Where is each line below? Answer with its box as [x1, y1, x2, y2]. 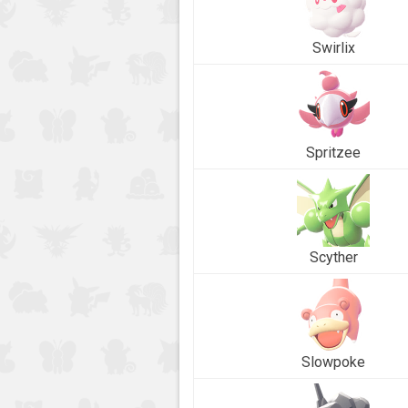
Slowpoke [301, 353, 365, 372]
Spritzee [306, 144, 361, 162]
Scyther [309, 249, 358, 267]
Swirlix [311, 39, 355, 57]
